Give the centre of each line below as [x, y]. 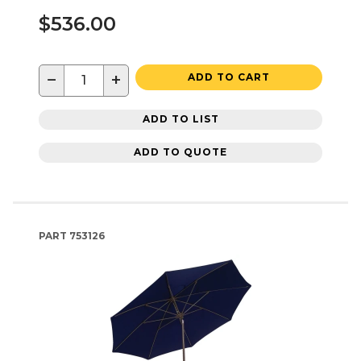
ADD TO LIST [180, 119]
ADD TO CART [229, 77]
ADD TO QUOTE [180, 152]
